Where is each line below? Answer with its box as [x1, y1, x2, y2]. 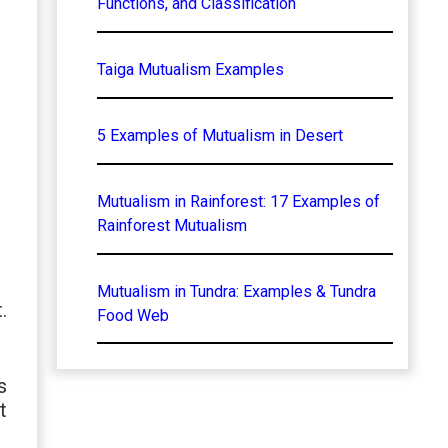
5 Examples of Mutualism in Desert [96, 125, 343, 145]
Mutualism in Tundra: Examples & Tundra [96, 281, 376, 301]
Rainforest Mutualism [96, 215, 247, 235]
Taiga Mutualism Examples [96, 59, 284, 79]
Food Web [96, 305, 169, 325]
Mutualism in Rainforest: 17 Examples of [96, 191, 380, 211]
